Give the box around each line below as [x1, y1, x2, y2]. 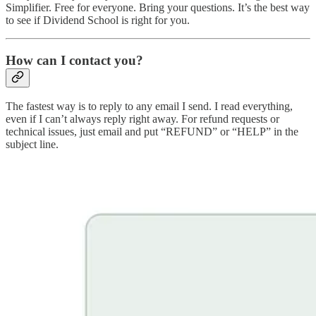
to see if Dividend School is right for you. [6, 13, 190, 26]
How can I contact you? [6, 52, 143, 68]
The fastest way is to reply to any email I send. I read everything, [6, 100, 293, 113]
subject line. [6, 138, 59, 151]
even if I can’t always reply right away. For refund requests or [6, 113, 279, 126]
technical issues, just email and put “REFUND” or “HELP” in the [6, 126, 298, 138]
